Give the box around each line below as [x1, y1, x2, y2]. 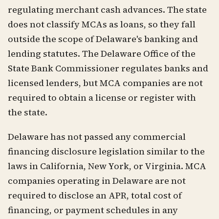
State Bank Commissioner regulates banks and [8, 62, 208, 75]
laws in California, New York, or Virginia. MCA [8, 160, 206, 173]
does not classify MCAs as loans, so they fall [8, 18, 196, 31]
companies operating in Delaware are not [8, 175, 186, 187]
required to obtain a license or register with [8, 91, 196, 104]
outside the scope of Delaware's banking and [8, 33, 198, 45]
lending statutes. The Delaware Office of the [8, 47, 196, 60]
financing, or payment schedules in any [8, 204, 178, 217]
